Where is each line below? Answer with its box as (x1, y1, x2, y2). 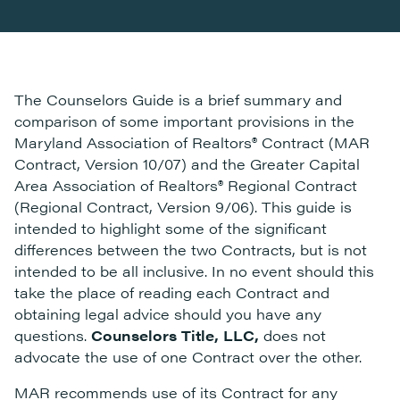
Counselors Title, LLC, (91, 325, 259, 346)
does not (259, 325, 326, 346)
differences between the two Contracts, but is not (14, 239, 367, 260)
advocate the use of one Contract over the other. (14, 346, 362, 367)
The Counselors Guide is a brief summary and (14, 89, 342, 110)
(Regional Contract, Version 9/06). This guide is (14, 196, 352, 217)
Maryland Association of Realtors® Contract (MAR (14, 132, 370, 153)
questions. (14, 325, 91, 346)
